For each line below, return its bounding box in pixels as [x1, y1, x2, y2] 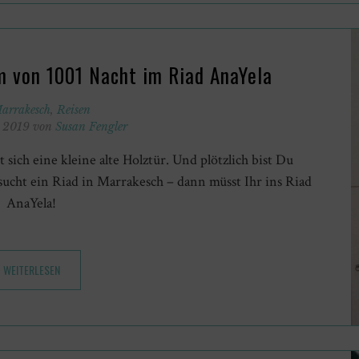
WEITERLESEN [2, 260, 60, 278]
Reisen [56, 102, 91, 117]
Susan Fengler [55, 119, 127, 134]
